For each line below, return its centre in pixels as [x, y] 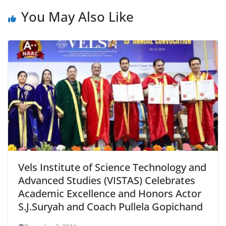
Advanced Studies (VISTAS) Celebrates [107, 180]
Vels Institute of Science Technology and [112, 167]
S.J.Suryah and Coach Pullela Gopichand [110, 206]
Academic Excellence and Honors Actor [110, 193]
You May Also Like [77, 17]
